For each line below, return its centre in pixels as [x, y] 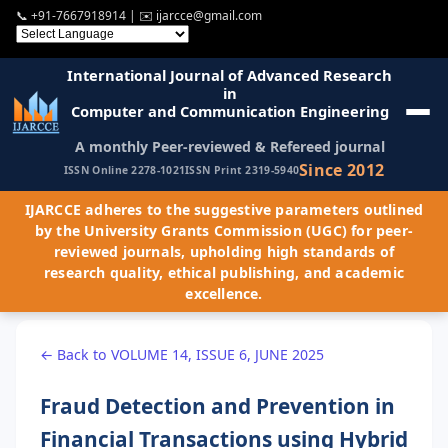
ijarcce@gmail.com [209, 16]
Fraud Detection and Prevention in [217, 405]
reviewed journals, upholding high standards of [224, 251]
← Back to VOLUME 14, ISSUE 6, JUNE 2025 [182, 354]
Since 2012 [342, 169]
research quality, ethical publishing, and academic [223, 272]
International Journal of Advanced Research [230, 74]
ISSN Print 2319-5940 [242, 170]
